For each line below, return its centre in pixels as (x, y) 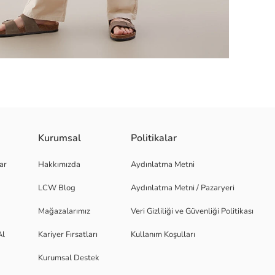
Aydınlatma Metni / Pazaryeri (183, 188)
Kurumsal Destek (69, 258)
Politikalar (154, 138)
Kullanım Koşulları (163, 234)
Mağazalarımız (64, 211)
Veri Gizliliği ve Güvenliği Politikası (192, 211)
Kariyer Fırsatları (68, 234)
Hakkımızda (59, 165)
